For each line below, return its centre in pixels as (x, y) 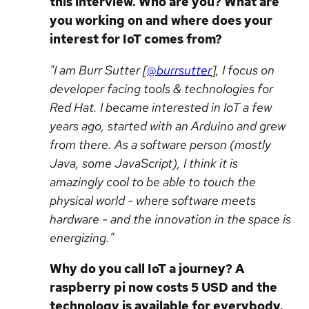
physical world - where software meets (153, 200)
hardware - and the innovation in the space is (170, 219)
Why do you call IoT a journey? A (147, 269)
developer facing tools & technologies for (161, 89)
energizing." (82, 238)
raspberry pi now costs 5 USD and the (163, 287)
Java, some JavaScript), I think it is (144, 163)
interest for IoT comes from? (136, 39)
